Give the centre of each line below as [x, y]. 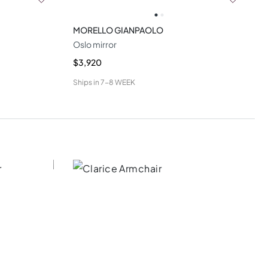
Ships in [86, 82]
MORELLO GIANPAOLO [118, 30]
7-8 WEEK [118, 82]
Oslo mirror [95, 44]
